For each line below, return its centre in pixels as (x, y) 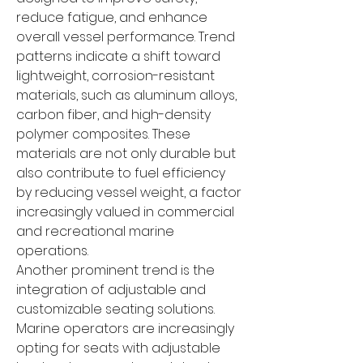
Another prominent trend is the (115, 271)
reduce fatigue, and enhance (112, 18)
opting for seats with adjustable (118, 348)
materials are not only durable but (126, 154)
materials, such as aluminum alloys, (126, 96)
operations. (52, 251)
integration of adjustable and (111, 290)
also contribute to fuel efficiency (121, 173)
